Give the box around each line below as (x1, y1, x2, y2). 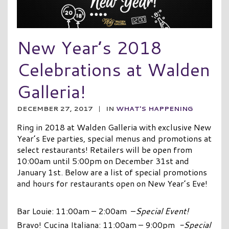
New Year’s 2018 (16, 34, 162, 60)
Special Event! (135, 204, 189, 217)
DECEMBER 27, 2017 (16, 103, 93, 113)
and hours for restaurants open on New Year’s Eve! (16, 177, 208, 189)
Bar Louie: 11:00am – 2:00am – (16, 204, 135, 217)
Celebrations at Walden (16, 56, 210, 82)
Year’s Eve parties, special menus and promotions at (16, 132, 212, 144)
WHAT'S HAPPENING (116, 103, 193, 113)
